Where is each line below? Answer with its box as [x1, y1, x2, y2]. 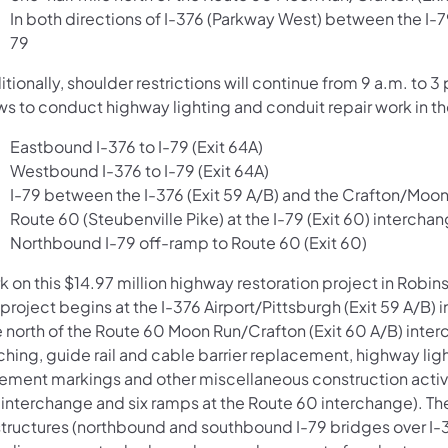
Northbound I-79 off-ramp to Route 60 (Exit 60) [10, 231, 367, 253]
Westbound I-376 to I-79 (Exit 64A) [10, 159, 269, 181]
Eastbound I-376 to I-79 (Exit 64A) [10, 135, 263, 157]
